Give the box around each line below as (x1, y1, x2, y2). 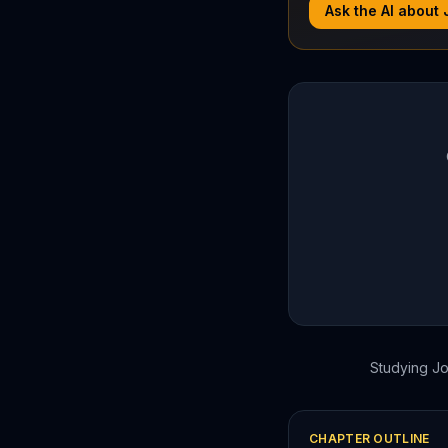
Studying (369, 359, 432, 376)
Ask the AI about (325, 2, 443, 19)
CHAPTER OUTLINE (309, 431, 430, 446)
